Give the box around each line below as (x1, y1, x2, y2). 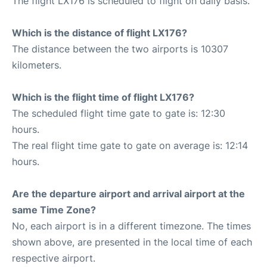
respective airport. (12, 252, 95, 264)
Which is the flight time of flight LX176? (12, 91, 194, 103)
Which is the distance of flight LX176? (12, 26, 187, 39)
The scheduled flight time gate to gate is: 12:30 (12, 107, 225, 119)
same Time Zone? (12, 203, 96, 216)
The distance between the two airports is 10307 (12, 42, 228, 55)
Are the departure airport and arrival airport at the (12, 187, 245, 200)
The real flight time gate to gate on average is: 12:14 (12, 139, 248, 151)
